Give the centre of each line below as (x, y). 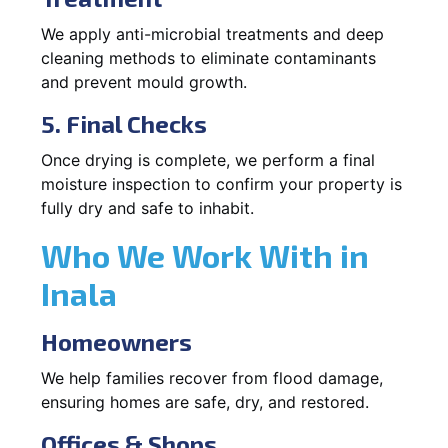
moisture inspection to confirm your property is (221, 183)
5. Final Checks (124, 123)
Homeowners (116, 341)
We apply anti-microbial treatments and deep (212, 33)
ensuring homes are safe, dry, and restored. (205, 401)
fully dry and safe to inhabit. (147, 207)
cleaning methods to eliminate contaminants (208, 57)
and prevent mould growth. (144, 81)
